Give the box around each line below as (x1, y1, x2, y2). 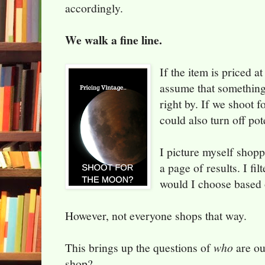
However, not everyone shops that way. (65, 208, 247, 224)
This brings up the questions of (65, 240, 214, 256)
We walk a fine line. (65, 31, 166, 49)
